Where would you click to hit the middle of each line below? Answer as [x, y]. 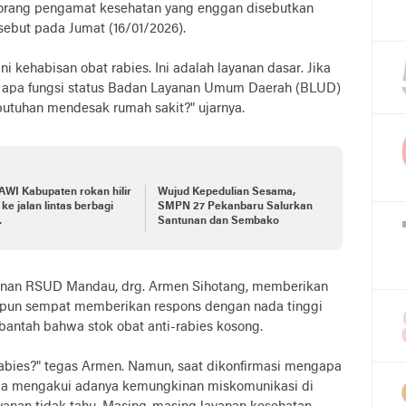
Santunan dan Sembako [218, 221]
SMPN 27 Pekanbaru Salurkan [235, 206]
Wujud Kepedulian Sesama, [226, 192]
